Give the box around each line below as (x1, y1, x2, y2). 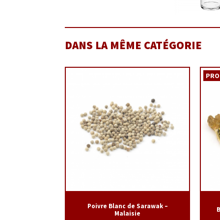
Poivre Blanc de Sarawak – (87, 201, 168, 210)
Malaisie (114, 209, 140, 218)
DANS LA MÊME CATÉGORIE (65, 38, 202, 53)
